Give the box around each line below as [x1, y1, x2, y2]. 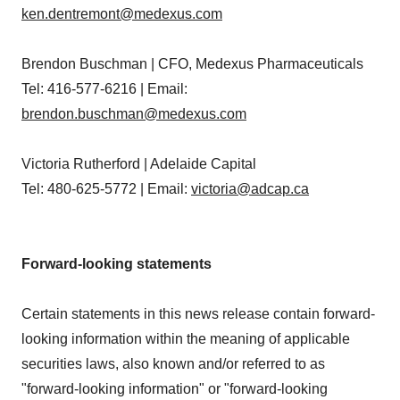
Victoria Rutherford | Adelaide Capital [21, 156, 256, 171]
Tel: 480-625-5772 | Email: [21, 181, 191, 196]
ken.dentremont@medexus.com [21, 6, 222, 21]
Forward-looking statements [21, 256, 212, 271]
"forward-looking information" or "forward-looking [21, 381, 328, 396]
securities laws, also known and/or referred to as [21, 356, 325, 371]
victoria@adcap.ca [191, 181, 309, 196]
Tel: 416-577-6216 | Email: [21, 81, 187, 96]
